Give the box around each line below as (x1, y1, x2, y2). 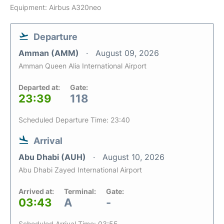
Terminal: (64, 187, 96, 195)
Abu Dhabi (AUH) (18, 152, 88, 162)
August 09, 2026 (95, 48, 159, 58)
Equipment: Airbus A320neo (10, 3, 101, 11)
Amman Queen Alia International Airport (18, 61, 146, 70)
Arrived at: (18, 187, 54, 195)
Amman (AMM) (18, 48, 81, 58)
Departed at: (18, 83, 60, 91)
